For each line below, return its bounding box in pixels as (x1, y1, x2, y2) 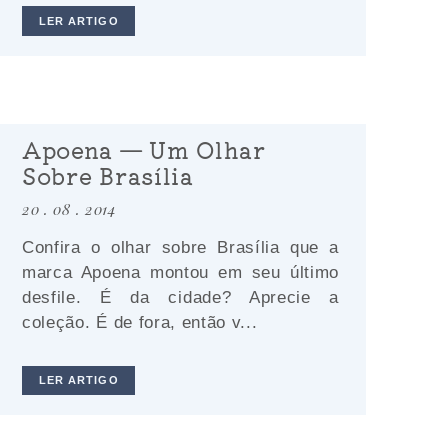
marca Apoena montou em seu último (22, 262, 339, 282)
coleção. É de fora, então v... (22, 312, 258, 332)
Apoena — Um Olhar (22, 132, 266, 165)
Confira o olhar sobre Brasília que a (22, 237, 339, 257)
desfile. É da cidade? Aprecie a (22, 287, 339, 307)
